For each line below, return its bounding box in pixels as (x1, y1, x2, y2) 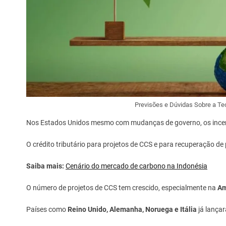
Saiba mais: (26, 162, 64, 171)
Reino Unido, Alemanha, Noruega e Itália (68, 205, 197, 214)
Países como (26, 205, 68, 214)
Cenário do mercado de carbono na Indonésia (66, 162, 207, 171)
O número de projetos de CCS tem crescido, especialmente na (26, 184, 217, 192)
